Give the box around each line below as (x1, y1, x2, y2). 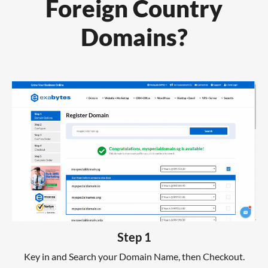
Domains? (80, 22, 188, 51)
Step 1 (117, 230, 151, 245)
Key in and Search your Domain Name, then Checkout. (23, 251, 245, 263)
